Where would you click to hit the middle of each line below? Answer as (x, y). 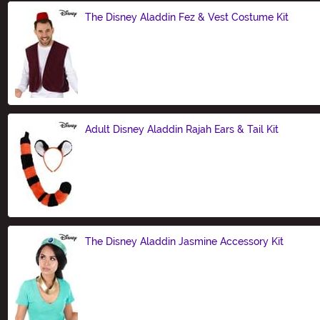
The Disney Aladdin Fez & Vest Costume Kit (187, 17)
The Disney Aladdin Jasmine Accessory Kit (184, 241)
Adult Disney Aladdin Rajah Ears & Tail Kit (182, 129)
